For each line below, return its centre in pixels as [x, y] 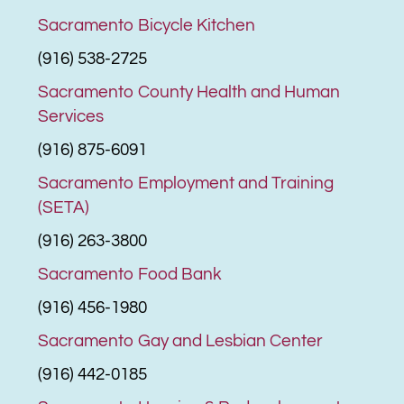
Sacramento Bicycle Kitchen [147, 25]
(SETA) [64, 207]
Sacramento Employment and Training [186, 183]
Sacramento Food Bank [130, 274]
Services [71, 116]
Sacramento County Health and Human [189, 92]
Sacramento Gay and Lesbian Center [181, 340]
